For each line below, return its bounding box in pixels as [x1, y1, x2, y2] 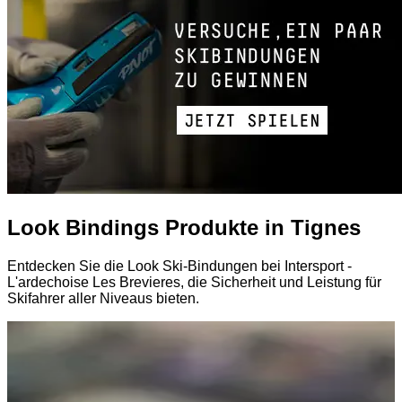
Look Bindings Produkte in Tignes [7, 215, 361, 240]
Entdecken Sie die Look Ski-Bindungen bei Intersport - [7, 258, 352, 275]
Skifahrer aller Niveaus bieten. [7, 291, 199, 307]
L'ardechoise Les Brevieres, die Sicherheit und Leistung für [7, 275, 381, 291]
